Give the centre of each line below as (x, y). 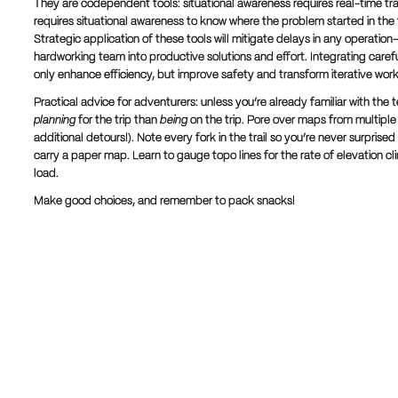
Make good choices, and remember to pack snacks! (165, 202)
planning (54, 121)
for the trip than (117, 121)
